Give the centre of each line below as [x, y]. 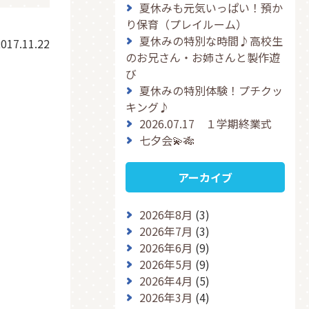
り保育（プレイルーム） [187, 24]
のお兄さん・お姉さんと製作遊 [203, 57]
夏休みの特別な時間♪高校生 [211, 41]
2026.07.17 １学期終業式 [206, 123]
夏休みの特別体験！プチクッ [211, 90]
